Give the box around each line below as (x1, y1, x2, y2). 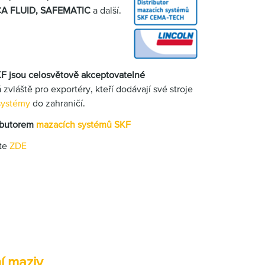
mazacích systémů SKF (36, 119, 131, 130)
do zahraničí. (33, 98, 85, 108)
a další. (91, 5, 121, 15)
